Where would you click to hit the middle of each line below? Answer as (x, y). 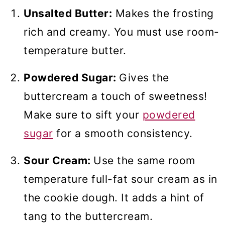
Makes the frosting (163, 14)
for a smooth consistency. (123, 134)
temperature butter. (77, 51)
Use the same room (144, 161)
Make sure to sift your (83, 115)
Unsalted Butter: (68, 14)
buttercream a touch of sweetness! (116, 96)
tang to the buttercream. (90, 216)
